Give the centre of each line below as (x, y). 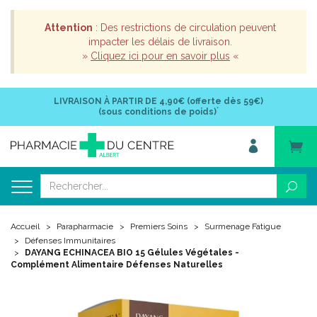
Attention (69, 28)
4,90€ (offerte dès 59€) (210, 101)
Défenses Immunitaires (70, 241)
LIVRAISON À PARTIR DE (105, 101)
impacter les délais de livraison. (160, 42)
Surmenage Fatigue (243, 226)
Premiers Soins (159, 226)
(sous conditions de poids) (157, 112)
